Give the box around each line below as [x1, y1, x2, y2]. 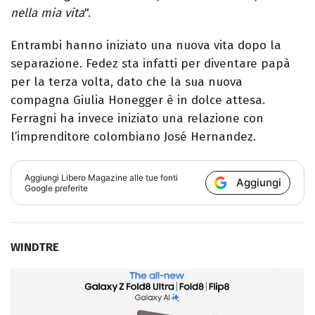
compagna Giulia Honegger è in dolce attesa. [11, 92, 265, 108]
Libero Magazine [61, 172, 128, 183]
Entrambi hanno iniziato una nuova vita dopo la [11, 37, 281, 53]
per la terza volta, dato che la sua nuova [11, 74, 243, 89]
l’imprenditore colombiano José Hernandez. [11, 129, 256, 144]
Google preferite [25, 182, 89, 193]
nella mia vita [11, 5, 84, 20]
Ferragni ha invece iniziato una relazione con [11, 110, 264, 126]
